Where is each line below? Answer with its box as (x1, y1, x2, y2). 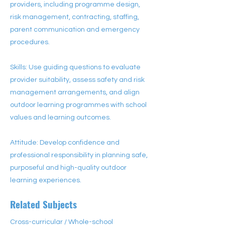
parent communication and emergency (10, 26, 140, 33)
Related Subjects (10, 197, 77, 211)
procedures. (10, 39, 50, 46)
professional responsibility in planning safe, (10, 152, 148, 159)
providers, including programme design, (10, 1, 140, 8)
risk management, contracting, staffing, (10, 14, 139, 21)
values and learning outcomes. (10, 114, 111, 121)
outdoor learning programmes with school (10, 101, 147, 108)
